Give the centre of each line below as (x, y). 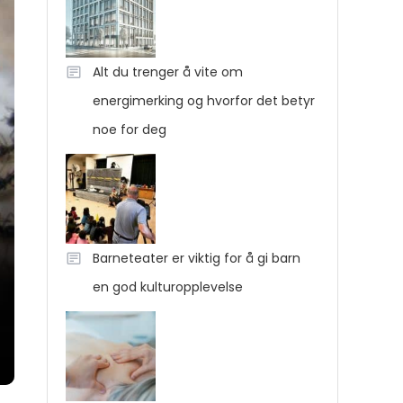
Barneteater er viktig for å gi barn (197, 258)
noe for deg (130, 130)
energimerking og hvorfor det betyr (204, 101)
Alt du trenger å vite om (168, 72)
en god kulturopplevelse (168, 287)
